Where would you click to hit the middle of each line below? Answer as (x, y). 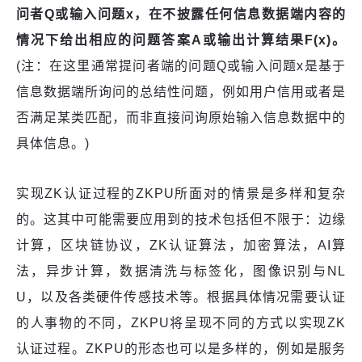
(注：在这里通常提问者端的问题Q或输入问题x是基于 (181, 65)
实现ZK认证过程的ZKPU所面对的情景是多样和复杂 (181, 193)
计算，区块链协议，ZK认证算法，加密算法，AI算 (181, 245)
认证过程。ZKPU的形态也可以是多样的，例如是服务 (181, 348)
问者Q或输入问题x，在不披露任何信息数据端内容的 (181, 14)
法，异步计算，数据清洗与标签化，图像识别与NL (181, 271)
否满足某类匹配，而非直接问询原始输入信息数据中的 (181, 117)
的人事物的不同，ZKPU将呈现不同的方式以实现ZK (181, 322)
